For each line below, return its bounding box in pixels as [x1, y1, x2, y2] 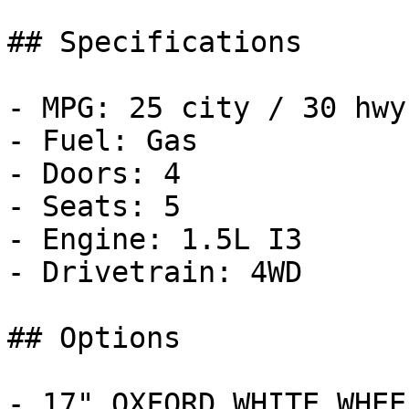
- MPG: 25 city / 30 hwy [7, 91, 406, 124]
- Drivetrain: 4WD [7, 256, 302, 288]
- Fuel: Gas [7, 124, 198, 157]
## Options [7, 321, 181, 354]
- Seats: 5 [7, 190, 181, 223]
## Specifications [7, 26, 302, 58]
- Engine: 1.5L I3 [7, 223, 302, 256]
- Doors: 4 [7, 157, 181, 190]
